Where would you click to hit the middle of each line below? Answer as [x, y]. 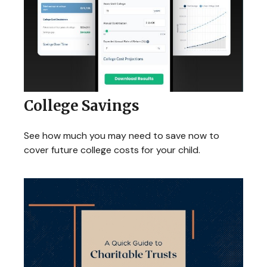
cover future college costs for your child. [112, 150]
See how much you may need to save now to [122, 135]
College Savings [82, 105]
